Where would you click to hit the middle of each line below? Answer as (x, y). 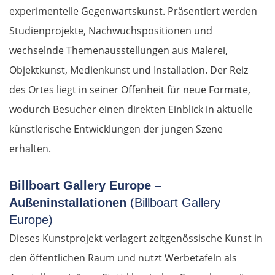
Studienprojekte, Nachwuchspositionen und (111, 31)
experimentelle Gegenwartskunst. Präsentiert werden (133, 11)
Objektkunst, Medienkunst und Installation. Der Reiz (129, 70)
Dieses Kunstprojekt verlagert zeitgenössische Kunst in (136, 238)
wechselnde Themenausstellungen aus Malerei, (118, 51)
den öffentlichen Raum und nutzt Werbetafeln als (123, 258)
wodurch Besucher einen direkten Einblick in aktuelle (131, 110)
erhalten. (30, 149)
